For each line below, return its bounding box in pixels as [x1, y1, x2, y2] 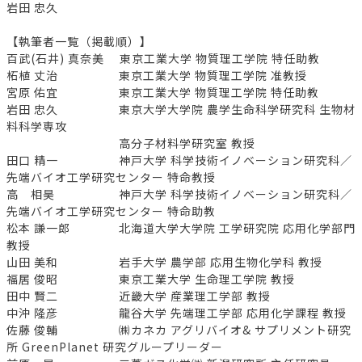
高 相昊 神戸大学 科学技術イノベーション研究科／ [6, 186, 352, 203]
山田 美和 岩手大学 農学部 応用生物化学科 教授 [6, 254, 322, 271]
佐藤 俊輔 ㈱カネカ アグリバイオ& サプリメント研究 [6, 322, 351, 339]
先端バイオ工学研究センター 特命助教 [6, 203, 216, 220]
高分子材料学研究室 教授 [6, 135, 255, 152]
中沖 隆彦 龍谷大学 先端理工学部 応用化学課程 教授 [6, 305, 347, 322]
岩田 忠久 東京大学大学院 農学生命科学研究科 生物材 [6, 101, 356, 118]
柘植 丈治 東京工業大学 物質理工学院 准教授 [6, 67, 307, 84]
